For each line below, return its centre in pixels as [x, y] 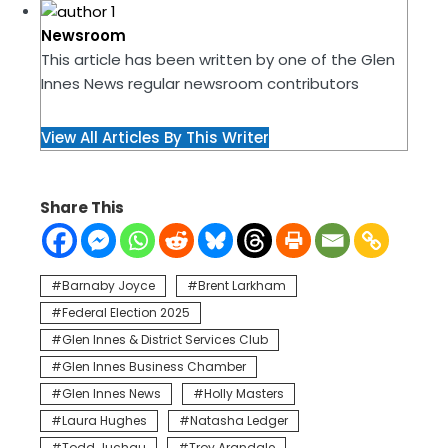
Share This [82, 208]
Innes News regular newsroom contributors [200, 84]
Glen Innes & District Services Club [165, 340]
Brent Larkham [242, 286]
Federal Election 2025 [126, 313]
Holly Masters [244, 394]
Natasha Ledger [239, 421]
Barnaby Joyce [108, 286]
